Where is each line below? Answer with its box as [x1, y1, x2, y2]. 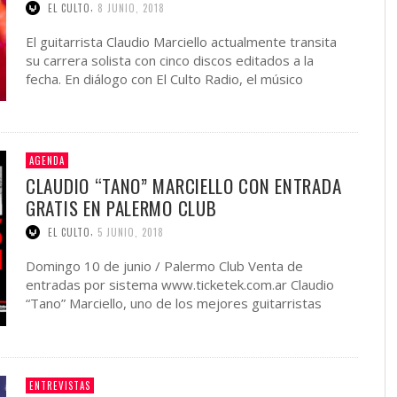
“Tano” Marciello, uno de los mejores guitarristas [26, 294, 322, 312]
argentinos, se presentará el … [26, 313, 213, 331]
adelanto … [26, 88, 92, 106]
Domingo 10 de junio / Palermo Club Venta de [26, 257, 303, 275]
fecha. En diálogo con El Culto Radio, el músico [26, 69, 303, 88]
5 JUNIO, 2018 [97, 225, 164, 239]
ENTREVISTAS [29, 378, 90, 393]
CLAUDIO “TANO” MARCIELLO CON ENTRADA [26, 172, 342, 200]
